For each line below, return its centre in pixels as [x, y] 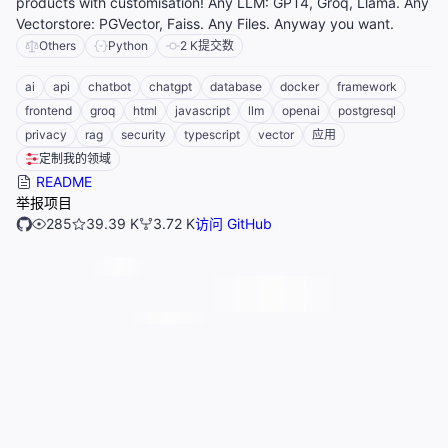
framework [367, 87]
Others [57, 46]
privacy [46, 135]
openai [301, 111]
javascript [202, 111]
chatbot [109, 87]
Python [128, 46]
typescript [212, 135]
